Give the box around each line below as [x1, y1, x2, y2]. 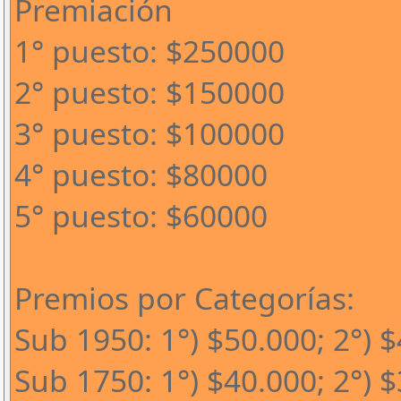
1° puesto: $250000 [14, 30, 285, 72]
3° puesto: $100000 [14, 113, 285, 154]
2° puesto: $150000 [14, 72, 285, 113]
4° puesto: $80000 [14, 154, 268, 195]
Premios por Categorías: [14, 277, 354, 319]
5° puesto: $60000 [14, 195, 268, 236]
